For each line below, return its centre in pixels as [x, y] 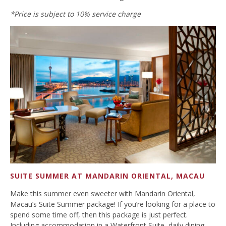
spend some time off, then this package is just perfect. [99, 214]
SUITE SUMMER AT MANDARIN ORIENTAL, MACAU [107, 176]
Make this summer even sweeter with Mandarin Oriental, [103, 193]
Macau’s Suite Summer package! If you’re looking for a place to [113, 204]
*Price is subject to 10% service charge [75, 14]
